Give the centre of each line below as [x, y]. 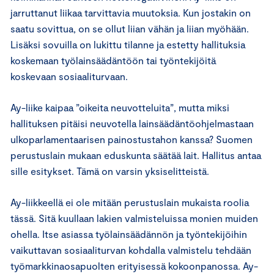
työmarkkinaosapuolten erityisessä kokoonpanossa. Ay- [134, 265]
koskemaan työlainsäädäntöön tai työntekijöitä [113, 60]
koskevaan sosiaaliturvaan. [69, 76]
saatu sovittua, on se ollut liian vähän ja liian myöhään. [130, 28]
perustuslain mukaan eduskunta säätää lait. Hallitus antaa [136, 155]
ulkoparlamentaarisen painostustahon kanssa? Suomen [131, 139]
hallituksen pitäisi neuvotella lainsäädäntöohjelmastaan [132, 123]
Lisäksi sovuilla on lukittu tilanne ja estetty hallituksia [128, 44]
